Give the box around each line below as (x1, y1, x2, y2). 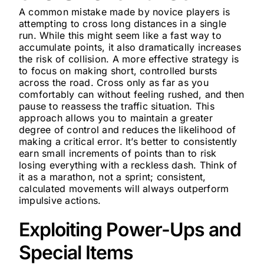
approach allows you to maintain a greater (18, 112, 213, 124)
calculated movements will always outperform (18, 183, 229, 194)
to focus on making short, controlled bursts (18, 65, 217, 77)
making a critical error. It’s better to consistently (18, 136, 237, 147)
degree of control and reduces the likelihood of (18, 124, 236, 136)
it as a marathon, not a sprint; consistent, (18, 171, 206, 183)
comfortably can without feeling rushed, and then (18, 88, 245, 100)
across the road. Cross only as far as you (18, 77, 209, 88)
